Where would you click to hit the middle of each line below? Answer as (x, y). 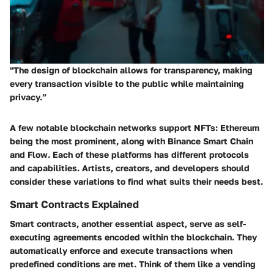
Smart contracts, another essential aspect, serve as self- (128, 224)
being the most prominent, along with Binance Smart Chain (131, 141)
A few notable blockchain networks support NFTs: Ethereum (135, 127)
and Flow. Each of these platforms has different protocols (129, 154)
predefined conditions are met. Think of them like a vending (133, 264)
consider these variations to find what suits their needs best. (136, 181)
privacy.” (28, 97)
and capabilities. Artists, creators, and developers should (130, 168)
